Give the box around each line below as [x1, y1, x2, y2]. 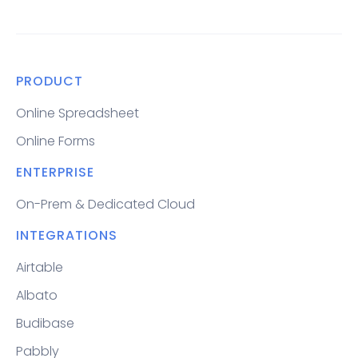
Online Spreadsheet [16, 103, 139, 122]
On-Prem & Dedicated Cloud [16, 194, 195, 213]
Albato [16, 285, 58, 304]
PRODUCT [16, 71, 83, 90]
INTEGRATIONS [16, 225, 117, 245]
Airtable [16, 257, 63, 276]
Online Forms [16, 131, 95, 150]
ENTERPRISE [16, 162, 94, 181]
